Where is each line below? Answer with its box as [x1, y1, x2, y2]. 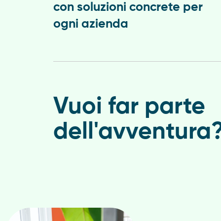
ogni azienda [53, 18, 128, 31]
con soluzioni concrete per [53, 1, 203, 14]
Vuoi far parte [53, 95, 205, 119]
